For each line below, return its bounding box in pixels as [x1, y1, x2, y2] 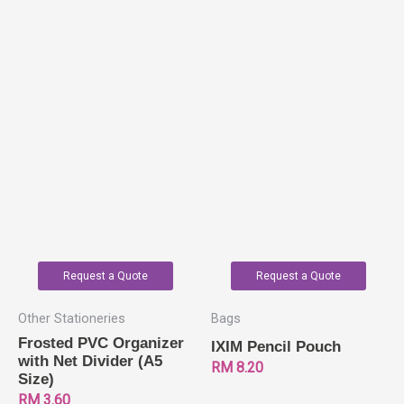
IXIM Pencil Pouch [211, 337, 341, 355]
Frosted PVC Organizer [18, 334, 184, 352]
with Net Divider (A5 [18, 352, 162, 370]
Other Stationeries [18, 311, 125, 327]
